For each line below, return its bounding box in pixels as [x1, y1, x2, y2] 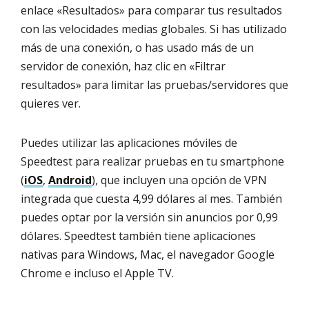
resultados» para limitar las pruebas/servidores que [21, 77, 288, 93]
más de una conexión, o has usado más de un [21, 40, 254, 56]
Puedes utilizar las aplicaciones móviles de [21, 135, 237, 151]
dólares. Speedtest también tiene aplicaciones [21, 228, 256, 244]
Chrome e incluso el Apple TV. [21, 266, 174, 281]
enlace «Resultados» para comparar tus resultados [21, 3, 282, 19]
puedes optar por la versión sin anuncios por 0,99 [21, 210, 278, 226]
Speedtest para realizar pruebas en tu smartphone [21, 154, 284, 170]
